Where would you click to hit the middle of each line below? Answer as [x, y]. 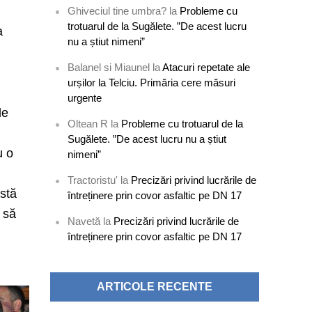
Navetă [84, 221]
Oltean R [88, 124]
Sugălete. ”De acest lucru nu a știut [147, 139]
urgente [85, 98]
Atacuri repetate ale [206, 67]
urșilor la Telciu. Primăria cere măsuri [152, 83]
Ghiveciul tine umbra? [117, 11]
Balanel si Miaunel [109, 67]
